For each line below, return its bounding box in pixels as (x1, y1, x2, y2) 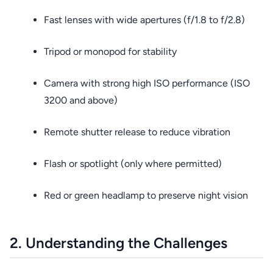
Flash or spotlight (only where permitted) (44, 158, 222, 169)
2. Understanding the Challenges (10, 234, 227, 252)
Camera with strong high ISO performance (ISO (44, 77, 250, 89)
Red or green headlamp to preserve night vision (44, 190, 248, 201)
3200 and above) (44, 94, 118, 106)
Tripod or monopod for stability (44, 46, 177, 57)
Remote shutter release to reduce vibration (44, 126, 230, 138)
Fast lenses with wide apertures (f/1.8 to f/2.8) (44, 14, 245, 26)
